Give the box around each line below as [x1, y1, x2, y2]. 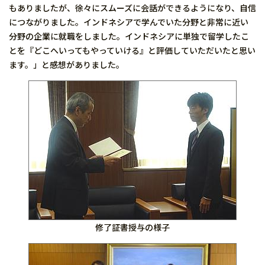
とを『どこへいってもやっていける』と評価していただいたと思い [9, 44, 256, 56]
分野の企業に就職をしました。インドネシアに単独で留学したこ [9, 30, 249, 42]
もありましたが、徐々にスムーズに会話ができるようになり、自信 [9, 2, 256, 14]
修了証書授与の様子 [95, 221, 170, 233]
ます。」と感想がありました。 [9, 59, 124, 70]
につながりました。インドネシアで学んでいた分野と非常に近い [9, 16, 248, 28]
